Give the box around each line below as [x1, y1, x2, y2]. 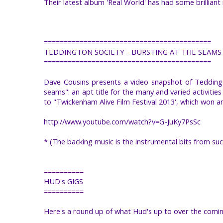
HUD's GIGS [44, 176, 83, 186]
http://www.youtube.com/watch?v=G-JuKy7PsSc [44, 116, 201, 126]
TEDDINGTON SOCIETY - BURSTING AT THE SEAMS [44, 46, 222, 57]
